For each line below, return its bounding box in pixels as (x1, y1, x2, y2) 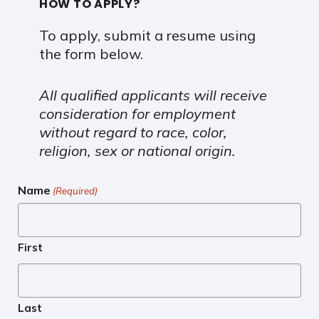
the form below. (38, 45, 143, 63)
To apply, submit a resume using (38, 26, 256, 45)
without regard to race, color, (38, 123, 227, 142)
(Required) (53, 185, 98, 197)
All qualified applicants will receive (38, 86, 267, 105)
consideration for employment (38, 105, 236, 123)
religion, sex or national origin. (38, 142, 236, 160)
